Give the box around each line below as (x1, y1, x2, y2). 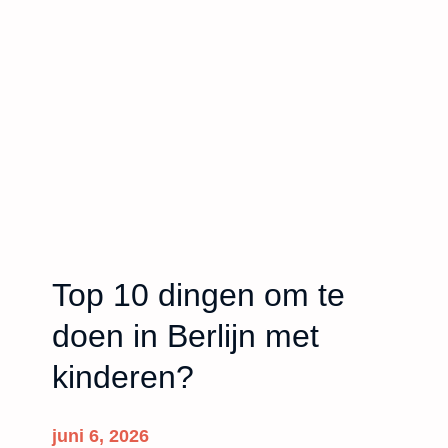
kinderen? (52, 358, 194, 395)
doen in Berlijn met (52, 317, 319, 354)
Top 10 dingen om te (52, 276, 345, 313)
